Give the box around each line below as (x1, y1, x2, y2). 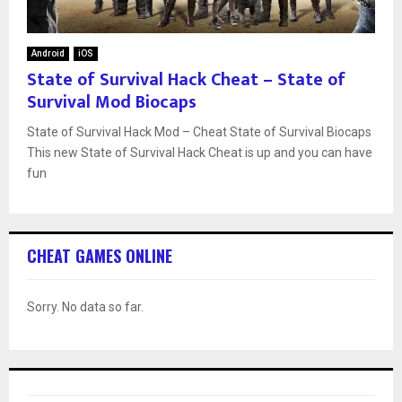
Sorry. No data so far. (27, 299, 144, 314)
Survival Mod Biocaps (27, 86, 197, 118)
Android (31, 48, 65, 58)
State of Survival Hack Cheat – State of (27, 64, 345, 95)
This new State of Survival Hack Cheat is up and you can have (27, 144, 372, 160)
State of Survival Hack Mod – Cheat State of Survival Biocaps (27, 124, 371, 139)
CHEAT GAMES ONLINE (27, 243, 172, 267)
